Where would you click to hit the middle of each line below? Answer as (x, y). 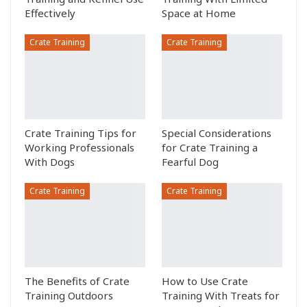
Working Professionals (79, 147)
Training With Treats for (221, 295)
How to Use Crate (205, 281)
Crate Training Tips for (81, 133)
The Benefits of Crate (77, 281)
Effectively (50, 13)
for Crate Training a (210, 147)
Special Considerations (217, 133)
